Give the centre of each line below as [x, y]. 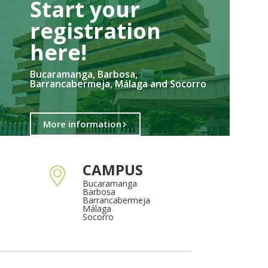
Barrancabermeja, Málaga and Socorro [118, 84]
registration [95, 31]
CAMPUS [113, 170]
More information [82, 124]
